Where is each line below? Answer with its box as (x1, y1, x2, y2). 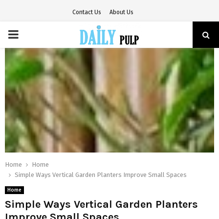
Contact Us (72, 9, 101, 16)
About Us (109, 9, 133, 16)
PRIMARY (7, 27, 54, 41)
